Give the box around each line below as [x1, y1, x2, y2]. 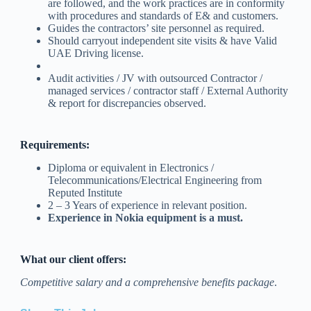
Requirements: [19, 139, 92, 151]
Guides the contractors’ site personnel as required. [47, 22, 264, 35]
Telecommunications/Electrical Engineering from [47, 174, 262, 186]
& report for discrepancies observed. [47, 97, 206, 110]
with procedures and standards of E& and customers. [47, 10, 278, 22]
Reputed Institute [47, 186, 122, 199]
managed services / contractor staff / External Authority [47, 85, 288, 97]
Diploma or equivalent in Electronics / [47, 161, 214, 174]
